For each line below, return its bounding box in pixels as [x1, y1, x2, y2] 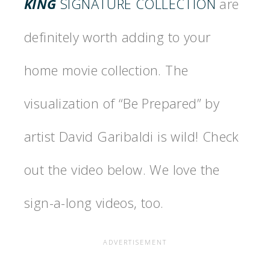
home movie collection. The [24, 60, 189, 79]
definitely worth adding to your [24, 27, 211, 46]
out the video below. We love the [24, 160, 220, 178]
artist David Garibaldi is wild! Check [24, 127, 239, 145]
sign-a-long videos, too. [24, 193, 164, 212]
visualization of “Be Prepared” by [24, 93, 220, 112]
